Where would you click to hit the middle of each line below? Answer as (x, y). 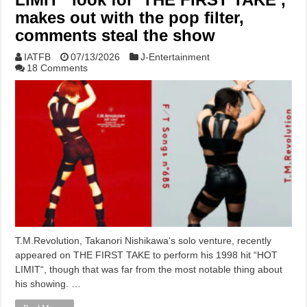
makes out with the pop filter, (130, 17)
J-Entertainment (175, 57)
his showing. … (48, 284)
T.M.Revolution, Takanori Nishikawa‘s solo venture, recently (144, 241)
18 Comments (58, 67)
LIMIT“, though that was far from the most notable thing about (149, 270)
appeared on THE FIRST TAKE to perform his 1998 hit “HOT (147, 255)
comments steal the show (115, 35)
